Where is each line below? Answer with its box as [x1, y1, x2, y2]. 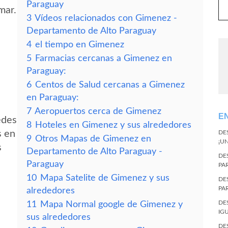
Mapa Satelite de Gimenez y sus [40, 174, 169, 182]
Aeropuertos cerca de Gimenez [35, 107, 161, 116]
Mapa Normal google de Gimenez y [40, 200, 183, 209]
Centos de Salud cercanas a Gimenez [35, 80, 185, 89]
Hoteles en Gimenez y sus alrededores [35, 121, 191, 129]
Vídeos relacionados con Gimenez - [35, 14, 177, 22]
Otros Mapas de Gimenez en [35, 134, 151, 143]
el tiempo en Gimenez [35, 40, 124, 49]
